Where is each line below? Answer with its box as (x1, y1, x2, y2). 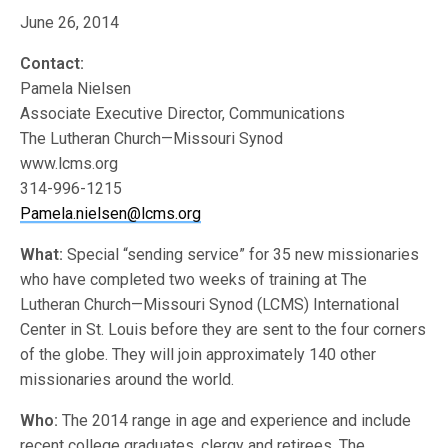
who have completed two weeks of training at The (20, 270, 368, 289)
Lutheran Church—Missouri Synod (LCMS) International (20, 295, 400, 314)
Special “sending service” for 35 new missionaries (67, 245, 420, 264)
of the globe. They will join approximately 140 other (20, 345, 377, 364)
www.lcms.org (20, 154, 118, 173)
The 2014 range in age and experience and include (58, 411, 412, 430)
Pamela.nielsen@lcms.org (20, 204, 201, 223)
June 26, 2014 (20, 13, 120, 32)
